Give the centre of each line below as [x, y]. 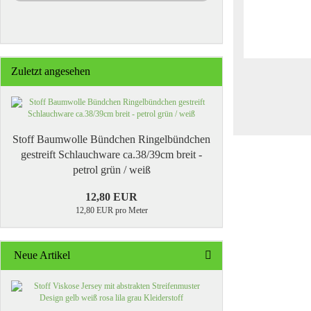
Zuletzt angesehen [51, 71]
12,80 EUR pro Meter [111, 210]
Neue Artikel [41, 255]
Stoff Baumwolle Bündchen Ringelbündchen [111, 139]
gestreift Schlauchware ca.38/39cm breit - [111, 154]
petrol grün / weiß [111, 170]
